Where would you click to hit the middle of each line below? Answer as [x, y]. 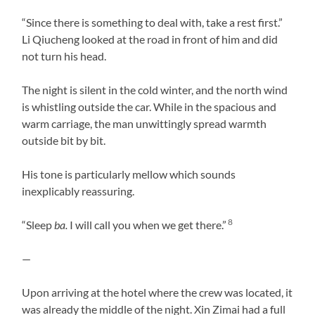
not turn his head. [64, 56]
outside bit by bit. [64, 140]
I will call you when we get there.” [147, 224]
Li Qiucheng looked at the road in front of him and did [150, 39]
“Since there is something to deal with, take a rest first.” [153, 22]
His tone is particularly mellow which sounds [129, 174]
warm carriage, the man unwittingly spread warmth [144, 123]
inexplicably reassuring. [78, 191]
